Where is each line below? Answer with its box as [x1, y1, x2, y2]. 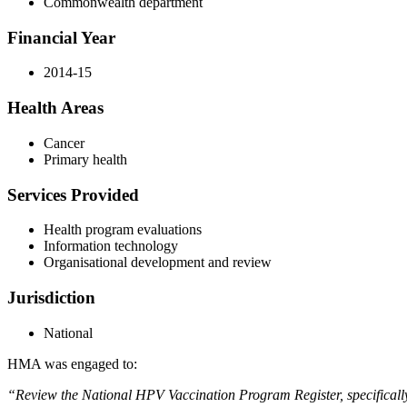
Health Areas [7, 98, 104, 118]
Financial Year [7, 27, 115, 47]
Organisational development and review [44, 254, 272, 271]
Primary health [44, 151, 127, 167]
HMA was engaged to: [7, 355, 137, 372]
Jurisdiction [7, 287, 95, 307]
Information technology [44, 238, 178, 254]
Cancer [44, 134, 84, 151]
